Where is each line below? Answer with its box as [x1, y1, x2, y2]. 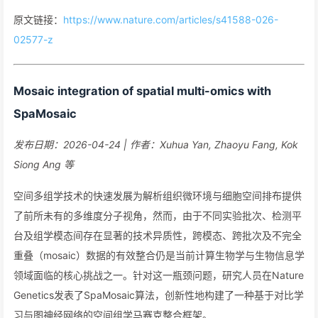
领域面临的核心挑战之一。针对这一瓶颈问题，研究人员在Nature [13, 269, 304, 281]
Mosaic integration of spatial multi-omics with [13, 84, 271, 98]
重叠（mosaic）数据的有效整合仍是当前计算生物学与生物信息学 [13, 249, 305, 261]
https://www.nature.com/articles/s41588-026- [63, 13, 278, 26]
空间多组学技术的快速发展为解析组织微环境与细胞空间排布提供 [13, 190, 302, 202]
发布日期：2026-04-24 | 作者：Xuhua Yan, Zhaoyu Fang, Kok [13, 138, 298, 150]
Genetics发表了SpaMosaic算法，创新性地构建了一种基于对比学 [13, 289, 304, 301]
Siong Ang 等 [13, 158, 74, 170]
